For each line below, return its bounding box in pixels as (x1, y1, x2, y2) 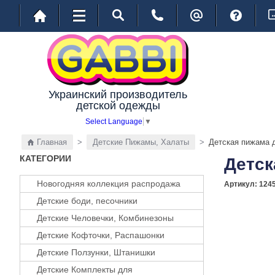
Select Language (85, 117, 142, 126)
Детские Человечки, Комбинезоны (37, 212, 174, 223)
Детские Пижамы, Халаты (93, 137, 189, 147)
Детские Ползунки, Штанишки (37, 247, 155, 257)
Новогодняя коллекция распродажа (37, 178, 180, 188)
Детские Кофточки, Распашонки (37, 230, 165, 240)
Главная (37, 137, 67, 147)
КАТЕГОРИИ (20, 153, 71, 163)
